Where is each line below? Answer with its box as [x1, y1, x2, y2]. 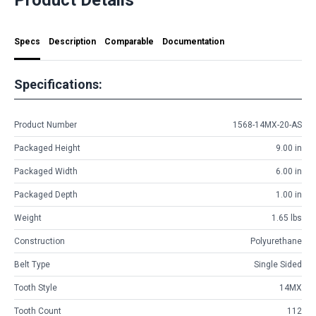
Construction [14, 236, 65, 247]
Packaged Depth [14, 190, 78, 200]
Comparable [104, 36, 154, 47]
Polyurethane [250, 236, 302, 247]
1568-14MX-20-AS [233, 120, 302, 130]
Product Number [14, 120, 77, 130]
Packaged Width [14, 166, 78, 177]
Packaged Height [14, 143, 80, 154]
